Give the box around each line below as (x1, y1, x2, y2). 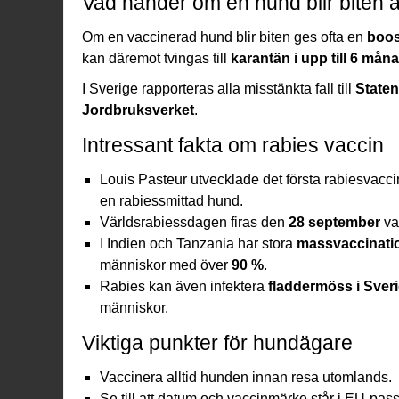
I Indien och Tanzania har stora (100, 235, 297, 251)
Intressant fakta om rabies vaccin (82, 133, 384, 157)
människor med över (100, 256, 232, 273)
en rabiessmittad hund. (100, 192, 243, 208)
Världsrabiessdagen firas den (100, 214, 289, 230)
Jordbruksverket (82, 102, 194, 118)
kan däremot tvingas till (82, 50, 231, 66)
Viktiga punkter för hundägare (82, 330, 353, 354)
